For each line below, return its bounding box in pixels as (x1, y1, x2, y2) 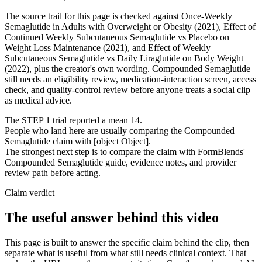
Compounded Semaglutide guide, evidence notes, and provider (5, 157, 236, 167)
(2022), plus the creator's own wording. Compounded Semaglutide (5, 63, 250, 74)
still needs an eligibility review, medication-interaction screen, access (5, 74, 256, 84)
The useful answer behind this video (5, 209, 219, 225)
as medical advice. (5, 95, 72, 105)
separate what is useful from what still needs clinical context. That (5, 247, 246, 258)
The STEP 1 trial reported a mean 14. (5, 115, 142, 125)
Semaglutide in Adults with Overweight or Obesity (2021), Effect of (5, 21, 256, 32)
